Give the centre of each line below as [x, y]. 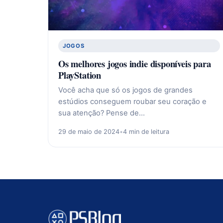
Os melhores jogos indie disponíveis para [135, 64]
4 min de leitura [146, 132]
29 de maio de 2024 [89, 132]
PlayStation [80, 75]
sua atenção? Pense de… [102, 113]
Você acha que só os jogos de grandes [125, 90]
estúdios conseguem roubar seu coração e [132, 102]
